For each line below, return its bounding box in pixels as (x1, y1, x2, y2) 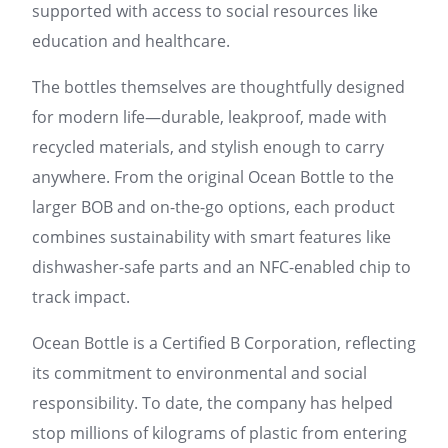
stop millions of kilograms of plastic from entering (32, 421, 407, 444)
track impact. (32, 285, 130, 308)
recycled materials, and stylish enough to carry (32, 135, 384, 158)
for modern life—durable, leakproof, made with (32, 105, 387, 128)
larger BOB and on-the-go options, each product (32, 195, 395, 218)
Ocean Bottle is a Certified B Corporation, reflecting (32, 331, 416, 354)
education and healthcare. (32, 29, 230, 52)
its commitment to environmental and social (32, 361, 367, 384)
